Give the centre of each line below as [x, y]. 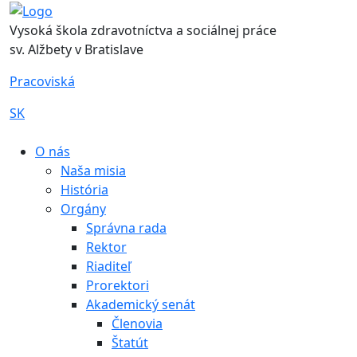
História [84, 189]
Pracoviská [42, 81]
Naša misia [93, 170]
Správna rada [126, 228]
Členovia [137, 323]
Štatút [130, 342]
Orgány [83, 208]
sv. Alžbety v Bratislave [76, 49]
